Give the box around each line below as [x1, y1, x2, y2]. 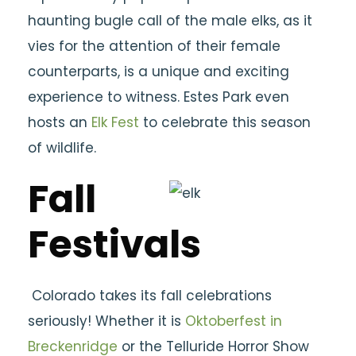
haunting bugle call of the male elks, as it [28, 11, 312, 30]
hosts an [28, 113, 91, 132]
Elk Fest [91, 113, 139, 132]
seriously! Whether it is [28, 311, 185, 331]
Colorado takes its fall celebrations [28, 286, 272, 305]
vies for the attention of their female [28, 37, 281, 56]
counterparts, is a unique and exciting [28, 62, 289, 81]
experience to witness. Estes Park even [28, 87, 289, 106]
